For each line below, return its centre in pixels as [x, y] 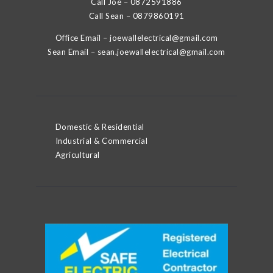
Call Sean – [111, 16]
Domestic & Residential [100, 127]
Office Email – [82, 37]
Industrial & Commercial [101, 141]
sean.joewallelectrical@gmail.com [161, 51]
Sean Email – [73, 51]
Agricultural [77, 155]
